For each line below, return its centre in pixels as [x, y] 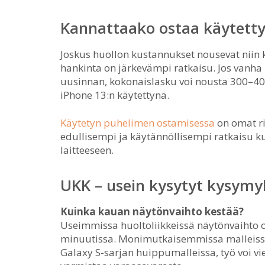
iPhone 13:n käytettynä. [115, 95]
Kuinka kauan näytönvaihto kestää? [152, 211]
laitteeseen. [87, 150]
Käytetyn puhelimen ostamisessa [138, 123]
